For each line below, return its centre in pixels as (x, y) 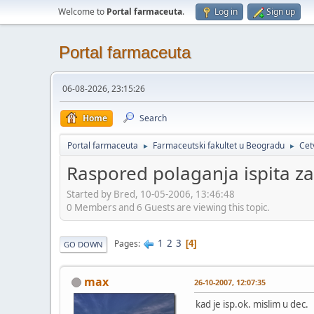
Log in (226, 12)
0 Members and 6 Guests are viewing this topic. (168, 207)
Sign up (281, 12)
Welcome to (82, 12)
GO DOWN (83, 244)
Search (153, 118)
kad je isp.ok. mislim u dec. (252, 304)
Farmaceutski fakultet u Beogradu (219, 145)
